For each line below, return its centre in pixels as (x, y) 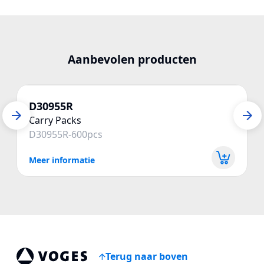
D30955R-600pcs (66, 134)
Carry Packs (55, 120)
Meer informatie (62, 160)
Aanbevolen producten (132, 59)
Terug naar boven (147, 256)
